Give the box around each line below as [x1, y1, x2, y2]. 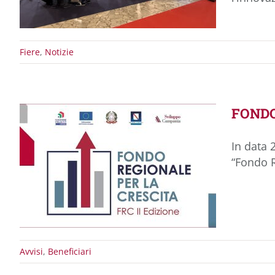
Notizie [45, 46, 74, 58]
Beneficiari [48, 246, 91, 257]
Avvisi [20, 246, 43, 257]
